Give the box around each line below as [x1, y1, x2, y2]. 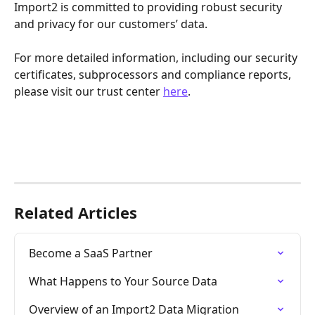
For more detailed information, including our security [14, 50, 300, 66]
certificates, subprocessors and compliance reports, [14, 67, 294, 83]
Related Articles [14, 202, 137, 224]
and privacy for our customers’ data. [14, 16, 210, 32]
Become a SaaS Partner [29, 245, 153, 262]
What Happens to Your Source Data [29, 274, 217, 290]
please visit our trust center [14, 84, 163, 100]
